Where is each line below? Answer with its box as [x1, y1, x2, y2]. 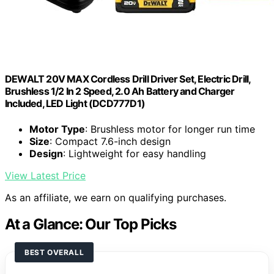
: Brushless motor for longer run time [85, 122, 255, 135]
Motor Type [29, 122, 85, 135]
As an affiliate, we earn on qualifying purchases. [5, 191, 226, 204]
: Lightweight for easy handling [63, 147, 206, 160]
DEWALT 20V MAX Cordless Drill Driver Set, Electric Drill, [5, 73, 251, 86]
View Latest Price [5, 169, 86, 182]
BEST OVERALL [24, 248, 84, 257]
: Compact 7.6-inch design [50, 135, 171, 147]
